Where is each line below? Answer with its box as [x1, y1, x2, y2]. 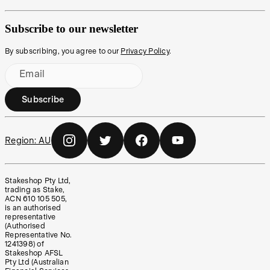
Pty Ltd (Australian [5, 258, 69, 266]
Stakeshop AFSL [5, 249, 63, 257]
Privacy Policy [121, 47, 169, 55]
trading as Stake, [5, 186, 65, 194]
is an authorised [5, 204, 61, 212]
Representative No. [5, 231, 72, 239]
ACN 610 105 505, [5, 195, 67, 203]
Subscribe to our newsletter [5, 22, 138, 36]
